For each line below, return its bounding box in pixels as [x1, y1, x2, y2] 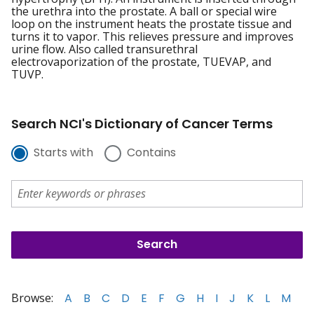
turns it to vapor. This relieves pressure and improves [11, 29, 294, 45]
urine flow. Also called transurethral [11, 41, 198, 57]
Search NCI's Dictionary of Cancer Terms [11, 115, 273, 133]
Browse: [11, 289, 53, 306]
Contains [127, 144, 176, 161]
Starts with [34, 144, 93, 161]
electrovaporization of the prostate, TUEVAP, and [11, 54, 271, 70]
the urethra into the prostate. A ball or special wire [11, 4, 277, 20]
